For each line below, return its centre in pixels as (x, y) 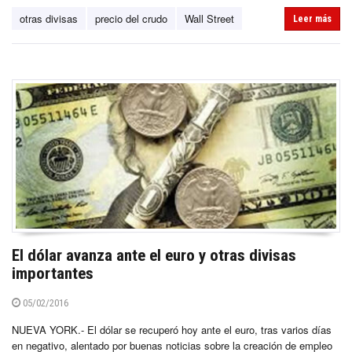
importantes (53, 274)
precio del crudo (131, 18)
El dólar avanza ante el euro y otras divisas (154, 256)
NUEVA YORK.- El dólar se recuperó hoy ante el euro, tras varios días (172, 330)
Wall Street (209, 18)
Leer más (312, 18)
